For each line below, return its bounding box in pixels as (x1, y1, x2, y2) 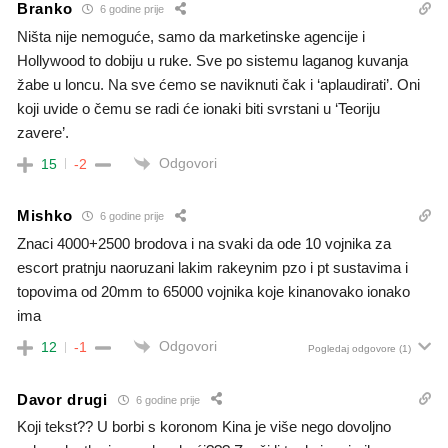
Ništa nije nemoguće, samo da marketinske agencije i (17, 27, 365, 45)
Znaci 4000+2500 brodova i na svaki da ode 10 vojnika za (17, 234, 391, 252)
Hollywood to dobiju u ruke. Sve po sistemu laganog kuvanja (17, 51, 408, 69)
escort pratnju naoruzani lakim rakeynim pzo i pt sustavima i (17, 258, 408, 276)
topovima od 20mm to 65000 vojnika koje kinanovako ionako (17, 282, 410, 300)
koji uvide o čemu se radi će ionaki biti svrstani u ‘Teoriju (17, 99, 380, 117)
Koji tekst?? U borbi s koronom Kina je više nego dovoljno (17, 418, 391, 436)
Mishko (17, 207, 73, 225)
